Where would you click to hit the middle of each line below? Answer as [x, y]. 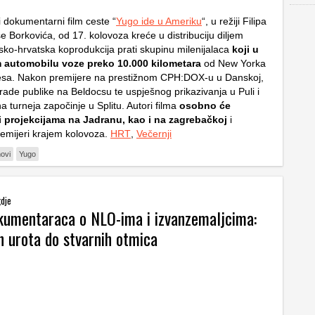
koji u [244, 49]
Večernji [154, 134]
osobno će [205, 105]
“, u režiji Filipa [234, 21]
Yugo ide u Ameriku [159, 21]
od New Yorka [233, 63]
